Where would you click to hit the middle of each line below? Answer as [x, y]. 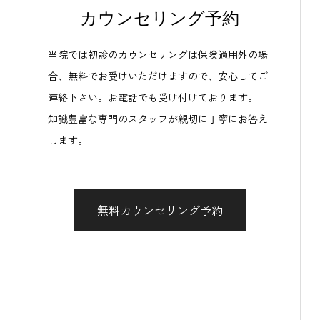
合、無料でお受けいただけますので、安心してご [158, 76]
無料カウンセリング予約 [160, 210]
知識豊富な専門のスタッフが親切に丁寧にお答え [158, 119]
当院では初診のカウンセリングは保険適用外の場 [158, 54]
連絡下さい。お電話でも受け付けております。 [153, 97]
